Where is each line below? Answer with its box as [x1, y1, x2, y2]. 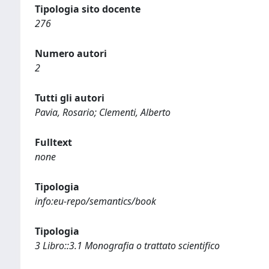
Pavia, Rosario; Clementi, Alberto [35, 106, 171, 119]
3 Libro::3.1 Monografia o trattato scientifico [35, 239, 220, 252]
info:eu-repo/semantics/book [35, 195, 156, 208]
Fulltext [35, 136, 72, 149]
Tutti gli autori [35, 91, 104, 104]
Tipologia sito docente [35, 2, 141, 16]
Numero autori [35, 47, 107, 60]
